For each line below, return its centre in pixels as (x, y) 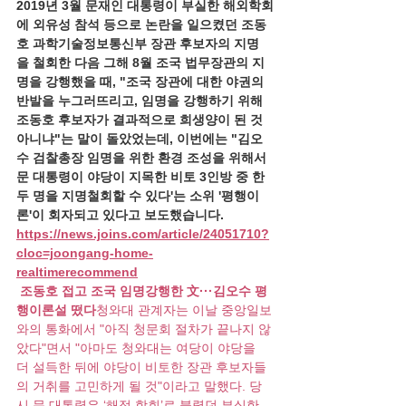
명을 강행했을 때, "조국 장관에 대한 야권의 (142, 82)
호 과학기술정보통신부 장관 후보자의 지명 (138, 43)
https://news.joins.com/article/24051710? (143, 234)
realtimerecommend (77, 272)
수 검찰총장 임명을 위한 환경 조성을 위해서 (143, 158)
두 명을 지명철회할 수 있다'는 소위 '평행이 (138, 196)
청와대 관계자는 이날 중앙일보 (184, 310)
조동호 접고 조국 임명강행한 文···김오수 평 (144, 291)
